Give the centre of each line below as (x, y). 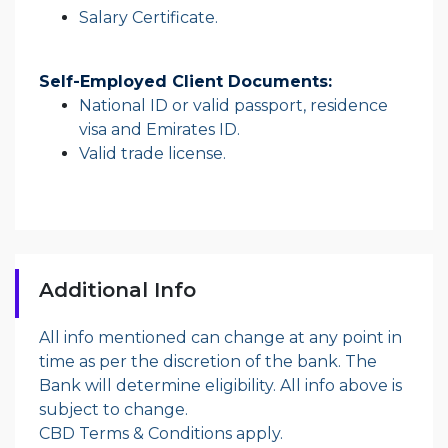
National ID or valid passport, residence (233, 105)
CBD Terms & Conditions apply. (163, 433)
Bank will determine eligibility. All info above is (220, 385)
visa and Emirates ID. (159, 129)
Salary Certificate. (148, 17)
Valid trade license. (156, 153)
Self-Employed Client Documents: (188, 81)
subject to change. (113, 409)
